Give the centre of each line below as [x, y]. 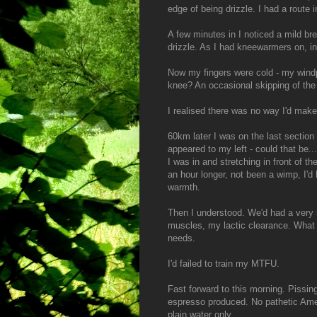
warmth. [184, 188]
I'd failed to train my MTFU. [224, 264]
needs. [181, 238]
